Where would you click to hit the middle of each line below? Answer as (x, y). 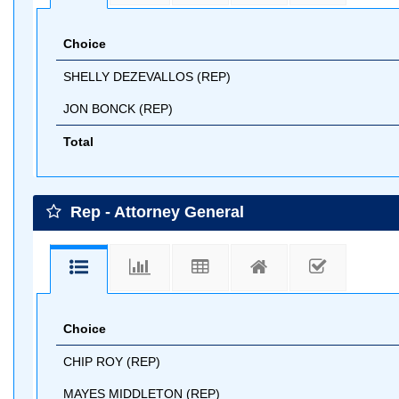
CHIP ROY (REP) (112, 362)
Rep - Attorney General (155, 212)
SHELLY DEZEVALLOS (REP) (147, 76)
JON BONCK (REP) (118, 108)
